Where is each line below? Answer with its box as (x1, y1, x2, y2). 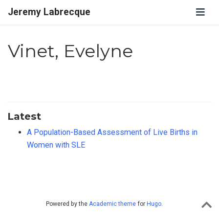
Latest (7, 110, 41, 123)
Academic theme (89, 200, 136, 208)
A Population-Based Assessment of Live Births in (27, 128, 197, 137)
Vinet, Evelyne (8, 40, 133, 62)
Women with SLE (27, 140, 85, 150)
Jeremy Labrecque (8, 6, 91, 18)
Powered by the (46, 200, 89, 208)
